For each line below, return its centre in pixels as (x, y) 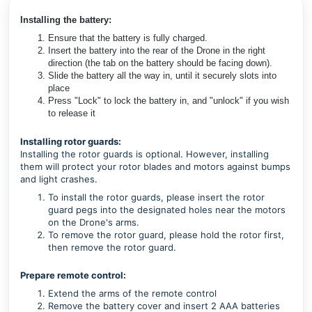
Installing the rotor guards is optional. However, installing (145, 154)
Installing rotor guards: (71, 141)
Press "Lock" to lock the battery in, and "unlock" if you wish (169, 101)
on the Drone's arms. (94, 222)
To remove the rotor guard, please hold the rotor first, (166, 235)
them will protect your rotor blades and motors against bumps (155, 166)
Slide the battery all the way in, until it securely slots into (162, 76)
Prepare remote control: (73, 275)
